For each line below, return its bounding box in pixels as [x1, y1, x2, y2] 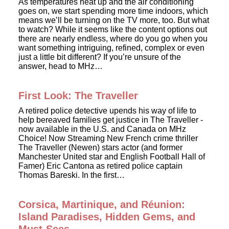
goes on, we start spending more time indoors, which [18, 7, 208, 15]
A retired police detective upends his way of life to [18, 106, 196, 115]
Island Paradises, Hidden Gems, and [18, 211, 195, 222]
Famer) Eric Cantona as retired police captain [18, 162, 182, 170]
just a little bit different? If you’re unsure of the [18, 53, 181, 61]
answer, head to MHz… [18, 62, 103, 71]
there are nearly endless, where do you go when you [18, 34, 208, 43]
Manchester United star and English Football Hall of [18, 152, 205, 161]
